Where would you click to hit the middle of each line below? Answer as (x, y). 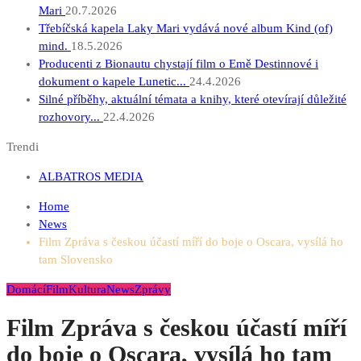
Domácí (26, 289)
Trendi (23, 147)
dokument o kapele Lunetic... (114, 81)
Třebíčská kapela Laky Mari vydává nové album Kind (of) (186, 28)
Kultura (87, 289)
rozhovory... (71, 117)
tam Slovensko (76, 259)
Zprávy (153, 289)
